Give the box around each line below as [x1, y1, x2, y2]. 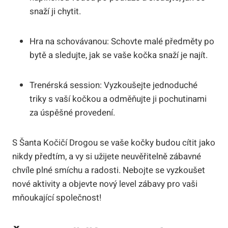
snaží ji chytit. [30, 5, 81, 18]
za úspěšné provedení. [30, 106, 115, 119]
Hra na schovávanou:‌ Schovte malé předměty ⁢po [30, 35, 214, 48]
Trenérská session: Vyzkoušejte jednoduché [30, 78, 197, 92]
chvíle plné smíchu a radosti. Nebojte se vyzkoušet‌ [12, 163, 205, 177]
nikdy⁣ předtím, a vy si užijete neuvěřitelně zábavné [12, 150, 201, 163]
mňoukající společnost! [12, 191, 101, 204]
